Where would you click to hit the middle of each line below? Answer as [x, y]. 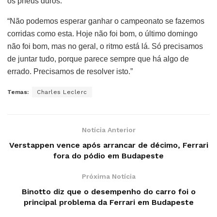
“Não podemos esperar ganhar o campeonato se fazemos [106, 21]
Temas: [18, 92]
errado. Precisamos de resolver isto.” [70, 71]
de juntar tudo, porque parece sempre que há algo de [98, 59]
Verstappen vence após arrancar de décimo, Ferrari [108, 145]
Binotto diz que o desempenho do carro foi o [108, 191]
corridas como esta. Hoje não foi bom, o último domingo [102, 33]
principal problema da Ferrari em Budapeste [108, 202]
